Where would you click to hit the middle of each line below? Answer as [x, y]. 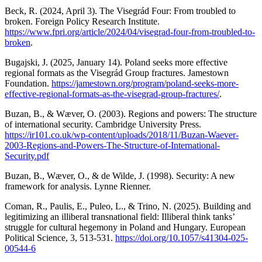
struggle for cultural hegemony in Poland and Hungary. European [125, 227]
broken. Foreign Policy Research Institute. [82, 21]
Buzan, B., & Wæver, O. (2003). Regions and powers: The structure [131, 113]
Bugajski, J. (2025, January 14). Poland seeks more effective [116, 62]
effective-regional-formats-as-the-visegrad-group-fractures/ [112, 94]
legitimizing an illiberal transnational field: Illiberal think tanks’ [120, 216]
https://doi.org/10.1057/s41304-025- [182, 237]
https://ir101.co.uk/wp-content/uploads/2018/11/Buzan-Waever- [122, 135]
